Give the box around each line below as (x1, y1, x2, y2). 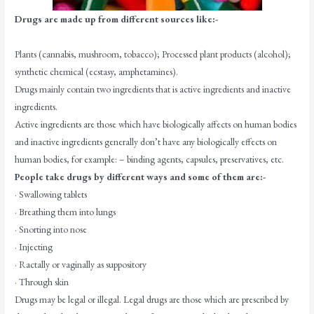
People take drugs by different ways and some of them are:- (15, 170, 266, 183)
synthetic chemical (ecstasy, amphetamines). (15, 64, 179, 78)
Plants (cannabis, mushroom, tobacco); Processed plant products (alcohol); (15, 47, 292, 60)
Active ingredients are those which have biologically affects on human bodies (15, 117, 297, 130)
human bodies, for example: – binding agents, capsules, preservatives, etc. (15, 152, 285, 165)
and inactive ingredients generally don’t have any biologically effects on (15, 135, 278, 148)
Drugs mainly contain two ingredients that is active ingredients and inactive (15, 82, 292, 95)
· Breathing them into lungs (15, 205, 116, 218)
